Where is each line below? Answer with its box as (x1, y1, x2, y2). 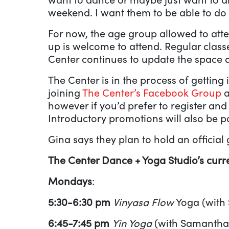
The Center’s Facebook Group (82, 85, 221, 99)
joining (48, 85, 82, 99)
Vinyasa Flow (110, 194, 174, 209)
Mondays (48, 173, 92, 188)
